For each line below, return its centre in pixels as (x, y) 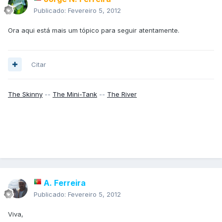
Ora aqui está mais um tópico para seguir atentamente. (94, 30)
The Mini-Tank (75, 94)
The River (122, 94)
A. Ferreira (65, 183)
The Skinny (25, 94)
